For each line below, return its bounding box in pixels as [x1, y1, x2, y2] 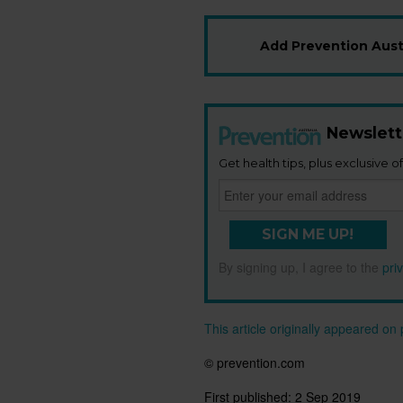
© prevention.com [204, 354, 305, 372]
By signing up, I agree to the [219, 258, 382, 277]
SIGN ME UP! [262, 226, 354, 244]
